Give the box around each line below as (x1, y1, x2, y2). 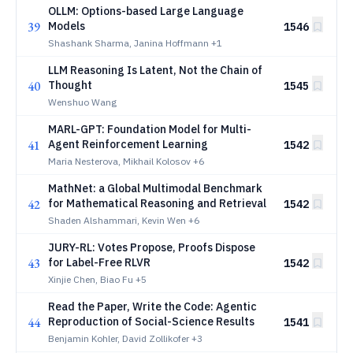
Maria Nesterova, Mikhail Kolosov (48, 155, 191, 167)
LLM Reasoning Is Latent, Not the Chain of (48, 63, 262, 77)
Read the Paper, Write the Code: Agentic (48, 299, 257, 314)
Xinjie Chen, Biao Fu (48, 273, 133, 285)
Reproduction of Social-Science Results (48, 314, 255, 329)
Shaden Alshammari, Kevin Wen (48, 214, 186, 226)
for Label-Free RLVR (48, 255, 150, 269)
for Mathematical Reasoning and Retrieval (48, 196, 266, 210)
